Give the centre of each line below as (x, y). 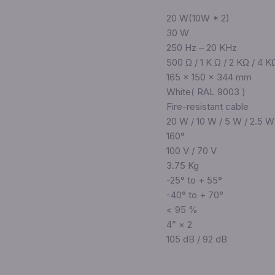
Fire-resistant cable (207, 107)
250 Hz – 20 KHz (201, 48)
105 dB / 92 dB (196, 239)
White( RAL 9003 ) (206, 92)
